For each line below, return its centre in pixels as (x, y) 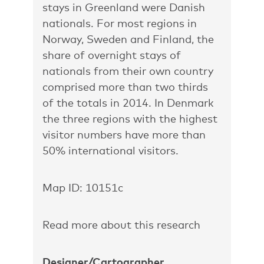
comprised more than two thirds (125, 87)
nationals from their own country (128, 71)
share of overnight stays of (112, 55)
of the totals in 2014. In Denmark (128, 103)
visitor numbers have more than (124, 134)
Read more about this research (121, 225)
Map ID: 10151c (83, 187)
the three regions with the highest (130, 118)
